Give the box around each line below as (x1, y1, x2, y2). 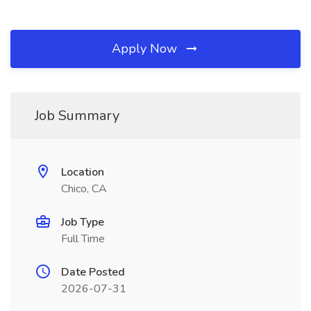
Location (61, 165, 104, 180)
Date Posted (61, 264, 125, 280)
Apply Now (112, 40, 180, 57)
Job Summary (35, 106, 119, 125)
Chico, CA (61, 181, 107, 196)
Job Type (61, 215, 104, 230)
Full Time (61, 231, 105, 246)
